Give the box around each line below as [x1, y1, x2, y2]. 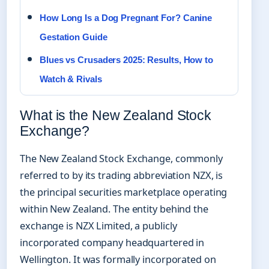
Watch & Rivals [40, 74, 102, 85]
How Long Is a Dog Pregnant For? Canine [40, 13, 213, 23]
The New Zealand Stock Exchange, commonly [20, 151, 223, 165]
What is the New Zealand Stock [20, 107, 212, 123]
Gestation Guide [40, 32, 107, 43]
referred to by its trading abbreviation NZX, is [20, 168, 223, 182]
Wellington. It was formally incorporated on [20, 252, 216, 266]
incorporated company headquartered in [20, 235, 205, 249]
